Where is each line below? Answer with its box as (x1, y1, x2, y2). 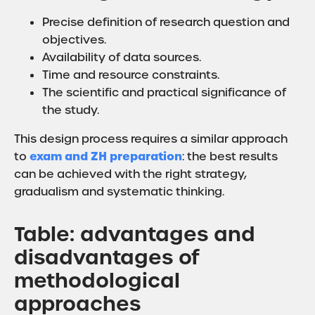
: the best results (182, 149, 278, 164)
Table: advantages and (14, 221, 255, 247)
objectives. (42, 32, 106, 47)
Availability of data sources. (42, 50, 201, 65)
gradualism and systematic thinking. (14, 184, 224, 199)
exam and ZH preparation (30, 148, 182, 164)
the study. (42, 103, 99, 117)
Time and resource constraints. (42, 67, 219, 82)
